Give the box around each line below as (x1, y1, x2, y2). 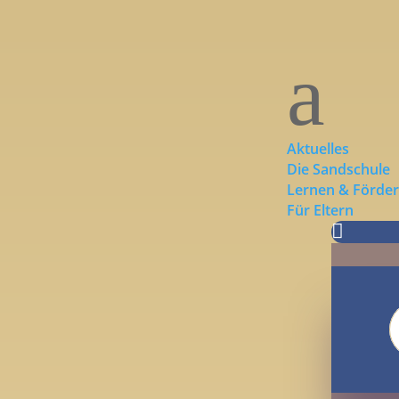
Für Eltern (287, 199, 354, 220)
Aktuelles (287, 138, 350, 159)
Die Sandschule (287, 159, 391, 179)
